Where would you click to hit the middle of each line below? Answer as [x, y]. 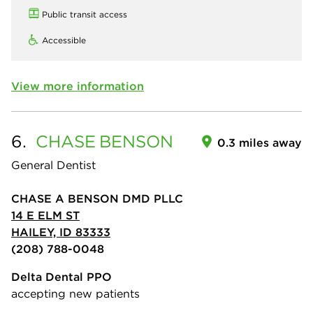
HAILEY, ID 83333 [61, 232]
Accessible [64, 40]
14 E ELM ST [45, 215]
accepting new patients [75, 293]
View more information [78, 86]
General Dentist [53, 165]
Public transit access [85, 14]
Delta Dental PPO [61, 277]
